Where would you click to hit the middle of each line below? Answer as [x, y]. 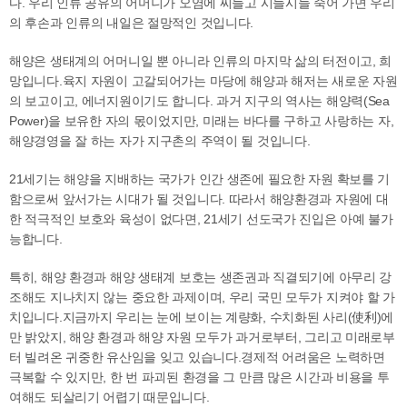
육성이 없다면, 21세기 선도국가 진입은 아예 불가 [256, 219]
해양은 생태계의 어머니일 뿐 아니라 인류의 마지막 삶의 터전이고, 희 [201, 61]
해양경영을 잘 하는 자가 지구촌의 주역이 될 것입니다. [160, 141]
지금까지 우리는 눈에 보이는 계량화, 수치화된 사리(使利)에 [228, 317]
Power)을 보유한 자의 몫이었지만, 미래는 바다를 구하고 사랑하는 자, [202, 121]
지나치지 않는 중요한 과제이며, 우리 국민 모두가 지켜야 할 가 [222, 297]
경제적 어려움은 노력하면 [313, 357]
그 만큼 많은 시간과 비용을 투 [306, 377]
